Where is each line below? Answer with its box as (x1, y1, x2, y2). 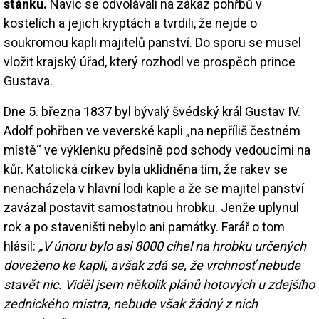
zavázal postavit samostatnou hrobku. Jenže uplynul (4, 199, 299, 215)
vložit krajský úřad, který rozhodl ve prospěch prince (4, 53, 296, 69)
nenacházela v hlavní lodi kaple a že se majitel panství (4, 180, 304, 196)
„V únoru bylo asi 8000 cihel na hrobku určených (38, 238, 306, 253)
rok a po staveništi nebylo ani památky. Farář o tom (4, 219, 285, 234)
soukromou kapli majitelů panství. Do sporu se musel (4, 34, 301, 50)
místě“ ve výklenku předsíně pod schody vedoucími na (4, 142, 310, 157)
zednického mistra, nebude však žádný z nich (4, 296, 258, 311)
